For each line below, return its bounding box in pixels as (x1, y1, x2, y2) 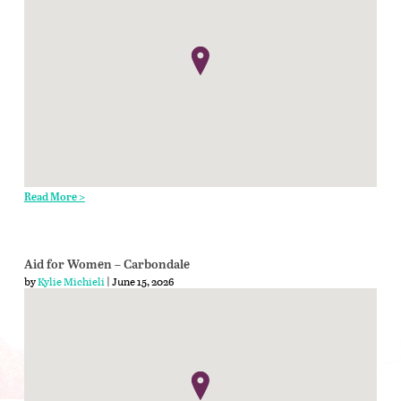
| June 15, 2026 (104, 272, 174, 289)
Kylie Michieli (37, 272, 105, 289)
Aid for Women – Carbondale (23, 257, 190, 272)
